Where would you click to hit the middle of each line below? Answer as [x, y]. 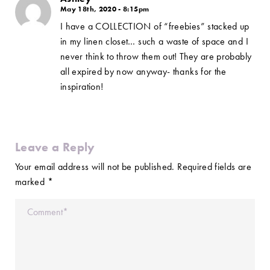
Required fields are [214, 167]
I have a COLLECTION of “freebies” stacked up [155, 26]
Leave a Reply [55, 147]
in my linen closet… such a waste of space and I [154, 41]
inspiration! [82, 86]
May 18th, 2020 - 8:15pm [105, 9]
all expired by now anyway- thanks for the [143, 71]
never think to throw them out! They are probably [156, 56]
